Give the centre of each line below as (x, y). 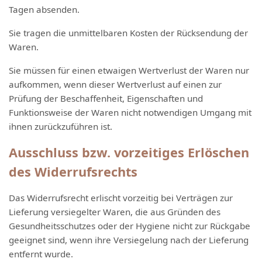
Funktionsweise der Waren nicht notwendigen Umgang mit (130, 112)
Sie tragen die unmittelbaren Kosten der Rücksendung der (128, 33)
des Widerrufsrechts (73, 172)
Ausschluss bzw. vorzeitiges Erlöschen (129, 152)
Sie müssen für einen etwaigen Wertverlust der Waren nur (129, 70)
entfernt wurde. (41, 254)
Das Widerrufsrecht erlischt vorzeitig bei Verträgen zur (121, 198)
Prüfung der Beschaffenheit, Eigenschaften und (106, 98)
